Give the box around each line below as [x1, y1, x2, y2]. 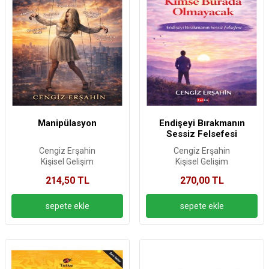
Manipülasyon [38, 118, 97, 129]
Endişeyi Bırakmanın [159, 118, 245, 129]
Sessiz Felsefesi [166, 128, 237, 140]
